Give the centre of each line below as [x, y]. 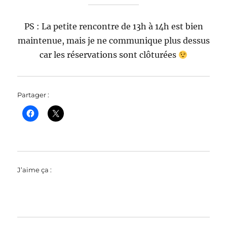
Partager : [33, 95]
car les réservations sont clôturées [109, 55]
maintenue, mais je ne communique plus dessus [113, 41]
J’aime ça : [35, 170]
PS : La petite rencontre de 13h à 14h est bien [113, 27]
